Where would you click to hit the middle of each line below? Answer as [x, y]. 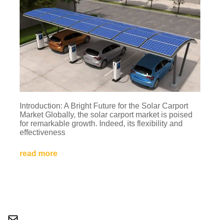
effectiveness [42, 132]
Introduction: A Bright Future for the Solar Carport [104, 106]
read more [39, 153]
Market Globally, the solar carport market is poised [106, 114]
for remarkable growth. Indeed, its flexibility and [101, 123]
